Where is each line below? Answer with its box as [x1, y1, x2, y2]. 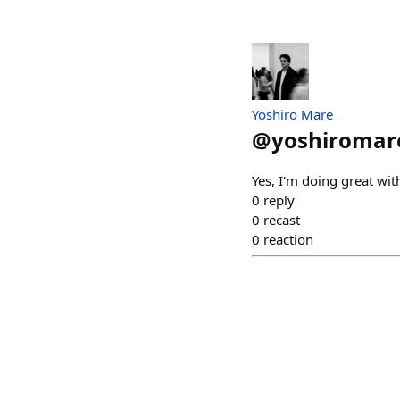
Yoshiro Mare [252, 104, 333, 123]
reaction [263, 229, 313, 248]
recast [263, 210, 300, 229]
